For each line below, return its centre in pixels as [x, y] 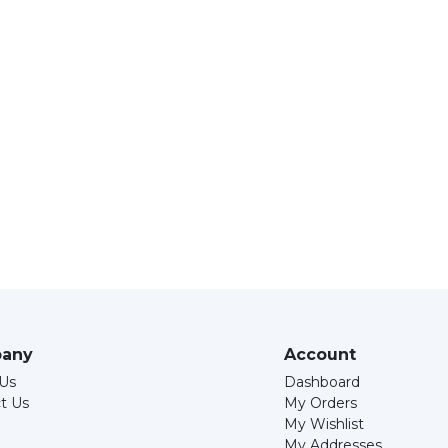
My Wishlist [323, 424]
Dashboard [321, 382]
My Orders [320, 403]
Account [319, 354]
